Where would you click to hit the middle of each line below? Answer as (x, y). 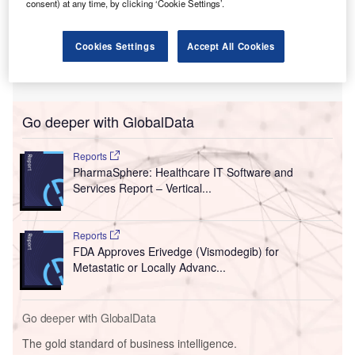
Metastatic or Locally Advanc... (149, 267)
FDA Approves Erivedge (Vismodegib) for (176, 251)
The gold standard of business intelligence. (130, 343)
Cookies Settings (115, 46)
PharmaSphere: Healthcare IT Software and (183, 172)
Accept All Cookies (231, 46)
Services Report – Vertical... (142, 188)
